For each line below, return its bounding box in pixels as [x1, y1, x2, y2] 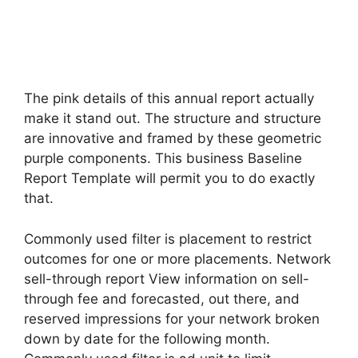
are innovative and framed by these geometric [24, 130, 321, 146]
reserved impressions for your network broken [24, 310, 320, 327]
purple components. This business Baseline [24, 150, 302, 166]
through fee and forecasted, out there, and [24, 290, 300, 307]
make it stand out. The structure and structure [24, 110, 321, 126]
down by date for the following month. [24, 330, 270, 347]
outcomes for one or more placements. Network [24, 250, 331, 267]
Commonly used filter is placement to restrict [24, 230, 312, 247]
